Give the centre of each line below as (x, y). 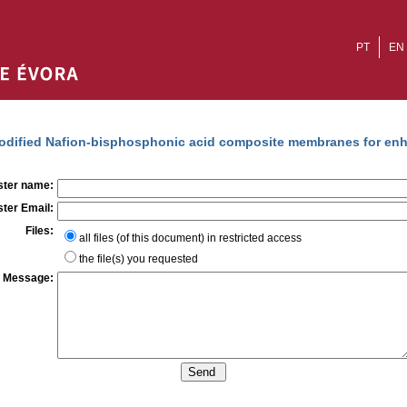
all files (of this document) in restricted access (190, 238)
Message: (28, 278)
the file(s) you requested (139, 259)
